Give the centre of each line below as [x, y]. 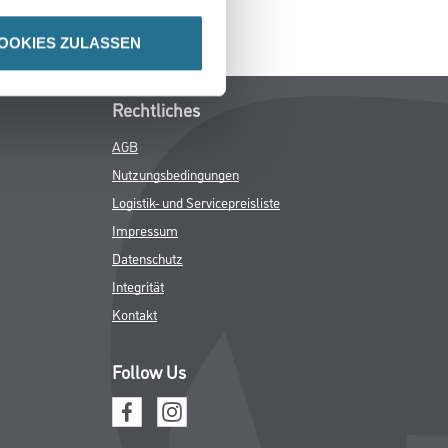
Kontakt [134, 314]
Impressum [145, 230]
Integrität [138, 286]
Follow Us [149, 371]
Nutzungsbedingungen [175, 174]
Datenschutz [147, 258]
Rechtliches [156, 109]
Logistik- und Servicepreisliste [196, 202]
